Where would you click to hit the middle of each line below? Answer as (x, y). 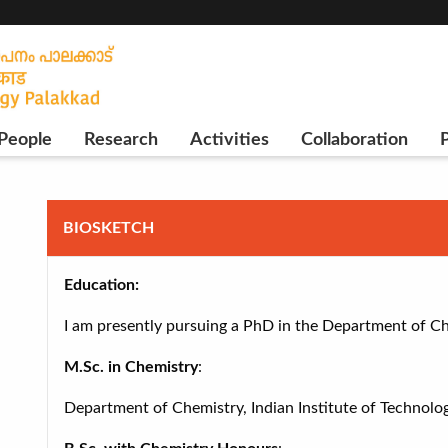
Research (120, 139)
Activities (229, 139)
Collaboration (354, 139)
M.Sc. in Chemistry (130, 367)
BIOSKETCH (108, 228)
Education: (101, 285)
